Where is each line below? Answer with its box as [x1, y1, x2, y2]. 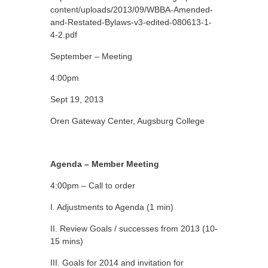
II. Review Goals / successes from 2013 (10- [50, 224, 218, 233]
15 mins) [50, 236, 83, 246]
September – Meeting [50, 51, 132, 61]
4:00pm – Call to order [50, 181, 135, 190]
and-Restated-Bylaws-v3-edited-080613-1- [50, 17, 212, 27]
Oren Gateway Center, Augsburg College [50, 116, 205, 126]
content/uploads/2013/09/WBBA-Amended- [50, 5, 213, 14]
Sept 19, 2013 [50, 95, 103, 104]
